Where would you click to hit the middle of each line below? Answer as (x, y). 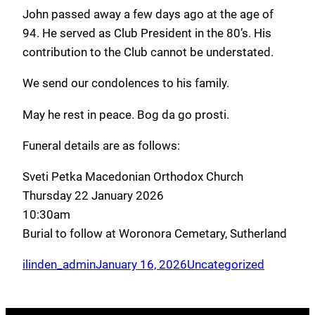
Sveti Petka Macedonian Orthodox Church (133, 176)
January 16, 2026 (141, 264)
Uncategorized (226, 264)
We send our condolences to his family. (126, 83)
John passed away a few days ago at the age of (148, 14)
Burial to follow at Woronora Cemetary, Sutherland (155, 233)
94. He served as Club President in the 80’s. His (147, 33)
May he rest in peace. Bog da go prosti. (126, 114)
